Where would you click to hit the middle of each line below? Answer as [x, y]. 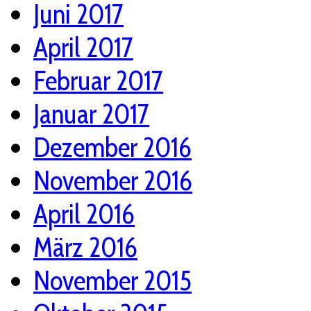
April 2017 [83, 48]
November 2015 [112, 281]
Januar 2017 [91, 114]
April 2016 [84, 214]
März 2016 [85, 247]
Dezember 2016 [112, 148]
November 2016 [113, 181]
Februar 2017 [98, 81]
